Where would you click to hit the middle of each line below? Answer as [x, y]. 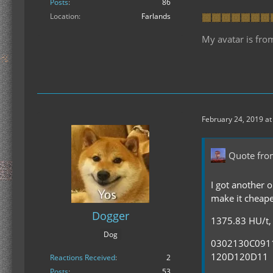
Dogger [110, 216]
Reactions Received [83, 257]
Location [64, 16]
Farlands [156, 16]
